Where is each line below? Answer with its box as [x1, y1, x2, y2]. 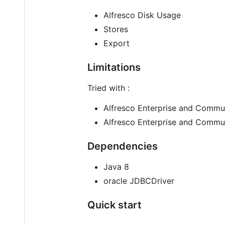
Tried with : [87, 82, 130, 93]
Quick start [87, 198, 142, 211]
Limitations [87, 61, 141, 73]
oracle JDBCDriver [103, 175, 174, 186]
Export [103, 38, 130, 48]
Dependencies [87, 140, 158, 152]
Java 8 [103, 161, 129, 172]
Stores [103, 24, 128, 34]
